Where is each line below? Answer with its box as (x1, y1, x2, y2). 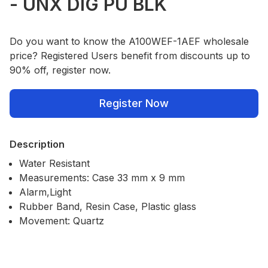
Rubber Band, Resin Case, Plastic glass (19, 200, 196, 212)
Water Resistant (19, 157, 90, 169)
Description (10, 138, 65, 150)
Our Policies (9, 252, 63, 264)
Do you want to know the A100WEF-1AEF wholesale (10, 35, 249, 47)
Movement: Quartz (19, 214, 104, 227)
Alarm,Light (19, 185, 71, 198)
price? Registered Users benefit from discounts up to (10, 49, 250, 62)
